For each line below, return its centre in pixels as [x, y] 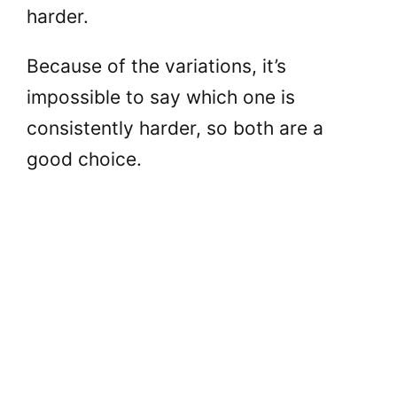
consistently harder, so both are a [175, 128]
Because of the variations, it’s [156, 66]
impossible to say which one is [161, 97]
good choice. [84, 159]
